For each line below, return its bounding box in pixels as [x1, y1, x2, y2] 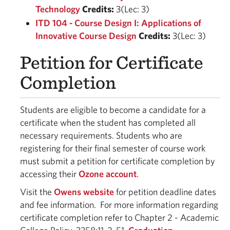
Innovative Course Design [35, 30, 137, 41]
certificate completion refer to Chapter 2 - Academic [20, 212, 219, 223]
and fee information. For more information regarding [20, 199, 218, 210]
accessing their [20, 168, 79, 179]
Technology [35, 4, 80, 14]
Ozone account [79, 168, 137, 179]
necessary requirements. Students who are [20, 130, 182, 141]
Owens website [52, 186, 114, 197]
